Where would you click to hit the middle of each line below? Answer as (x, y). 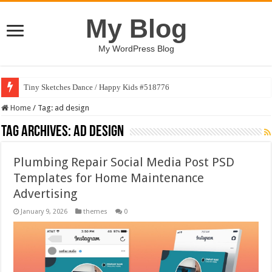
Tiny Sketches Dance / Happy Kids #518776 (97, 87)
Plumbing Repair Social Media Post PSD (124, 162)
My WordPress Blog (136, 49)
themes (96, 212)
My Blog (136, 29)
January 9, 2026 (44, 212)
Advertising (46, 194)
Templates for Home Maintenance (109, 178)
